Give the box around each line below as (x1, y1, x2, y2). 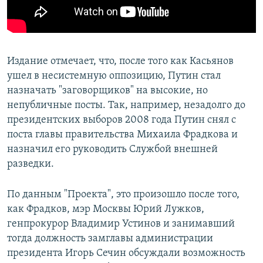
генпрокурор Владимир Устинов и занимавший (7, 218, 235, 230)
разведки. (7, 159, 54, 170)
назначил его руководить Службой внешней (7, 144, 218, 156)
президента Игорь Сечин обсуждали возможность (7, 248, 245, 259)
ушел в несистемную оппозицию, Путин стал (7, 70, 221, 82)
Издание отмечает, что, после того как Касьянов (7, 56, 234, 68)
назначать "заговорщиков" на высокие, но (7, 85, 208, 97)
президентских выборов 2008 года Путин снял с (7, 114, 236, 126)
